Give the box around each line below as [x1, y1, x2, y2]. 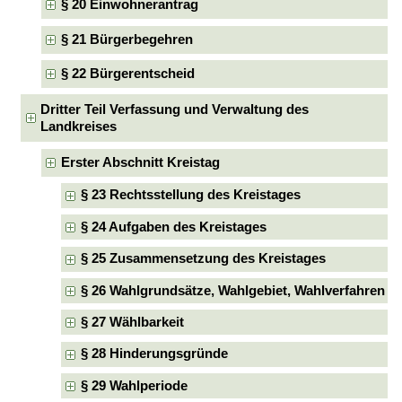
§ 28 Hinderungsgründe [81, 346, 229, 362]
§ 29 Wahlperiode [81, 378, 188, 393]
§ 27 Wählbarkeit [81, 314, 185, 329]
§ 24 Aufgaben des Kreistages [81, 219, 267, 234]
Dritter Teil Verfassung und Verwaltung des [40, 101, 310, 117]
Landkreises [40, 118, 118, 134]
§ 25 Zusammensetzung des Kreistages [81, 251, 327, 267]
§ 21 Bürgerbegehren [60, 31, 193, 47]
